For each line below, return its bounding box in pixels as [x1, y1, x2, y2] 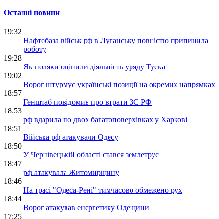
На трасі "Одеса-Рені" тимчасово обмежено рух [23, 186, 182, 194]
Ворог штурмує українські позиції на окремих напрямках [23, 80, 215, 88]
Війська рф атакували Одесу [23, 133, 118, 141]
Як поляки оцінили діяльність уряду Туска [23, 63, 165, 71]
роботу [23, 45, 46, 53]
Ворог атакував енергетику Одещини [23, 203, 149, 212]
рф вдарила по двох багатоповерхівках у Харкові [23, 115, 187, 124]
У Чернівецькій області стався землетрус [23, 151, 159, 159]
